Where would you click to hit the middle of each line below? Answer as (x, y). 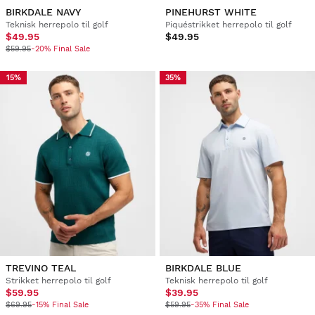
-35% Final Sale (219, 304)
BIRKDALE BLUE (203, 268)
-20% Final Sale (60, 49)
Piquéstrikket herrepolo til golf (228, 24)
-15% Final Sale (60, 304)
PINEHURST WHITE (211, 12)
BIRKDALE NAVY (43, 12)
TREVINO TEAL (41, 268)
